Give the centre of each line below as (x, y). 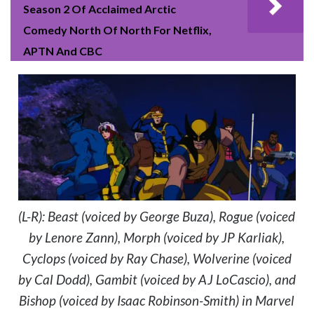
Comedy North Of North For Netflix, (117, 30)
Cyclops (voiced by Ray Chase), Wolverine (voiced (157, 259)
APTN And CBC (63, 51)
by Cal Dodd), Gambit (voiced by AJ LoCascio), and (157, 280)
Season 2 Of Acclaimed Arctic (100, 9)
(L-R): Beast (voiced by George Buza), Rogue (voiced (157, 217)
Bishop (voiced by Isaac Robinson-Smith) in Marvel (157, 301)
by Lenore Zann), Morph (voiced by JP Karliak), (157, 238)
